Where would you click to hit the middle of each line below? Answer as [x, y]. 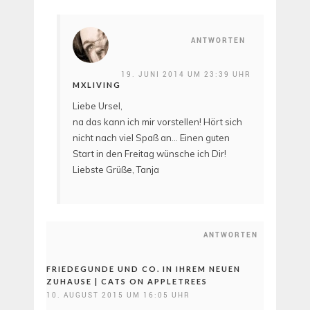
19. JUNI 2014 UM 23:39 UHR [186, 74]
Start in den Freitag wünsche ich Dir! [149, 154]
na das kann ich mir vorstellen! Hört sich [157, 122]
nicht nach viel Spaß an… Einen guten [151, 138]
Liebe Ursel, [98, 106]
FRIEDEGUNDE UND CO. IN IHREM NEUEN [144, 268]
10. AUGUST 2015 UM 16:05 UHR [118, 294]
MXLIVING [97, 85]
